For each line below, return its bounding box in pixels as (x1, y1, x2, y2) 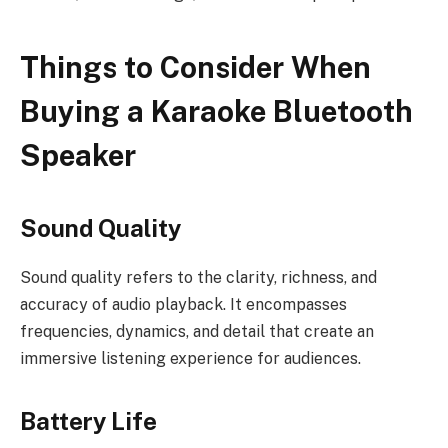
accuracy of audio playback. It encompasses (20, 294, 347, 314)
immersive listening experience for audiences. (20, 348, 361, 368)
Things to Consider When (20, 50, 371, 86)
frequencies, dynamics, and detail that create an (20, 321, 374, 341)
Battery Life (20, 406, 157, 435)
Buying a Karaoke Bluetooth (20, 94, 413, 130)
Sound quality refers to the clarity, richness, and (20, 267, 377, 287)
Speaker (20, 138, 136, 174)
